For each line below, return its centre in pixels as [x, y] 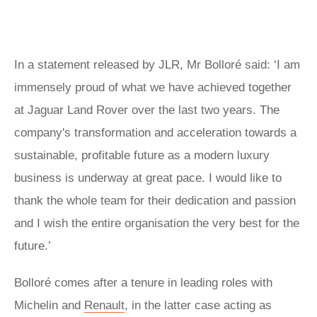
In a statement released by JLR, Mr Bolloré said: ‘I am [157, 64]
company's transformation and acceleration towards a [155, 132]
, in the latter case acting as [198, 305]
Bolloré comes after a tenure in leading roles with [143, 282]
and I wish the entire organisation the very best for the [157, 223]
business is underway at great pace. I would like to [148, 178]
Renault [104, 305]
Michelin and [49, 305]
